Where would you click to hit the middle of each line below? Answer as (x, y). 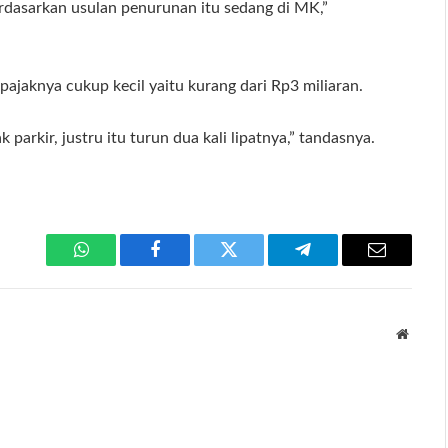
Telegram (335, 264)
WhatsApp (118, 264)
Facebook (188, 264)
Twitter (253, 264)
